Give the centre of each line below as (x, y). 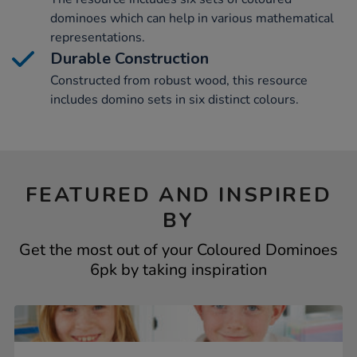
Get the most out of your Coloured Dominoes (178, 250)
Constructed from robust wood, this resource (179, 81)
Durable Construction (129, 59)
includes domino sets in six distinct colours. (175, 100)
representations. (98, 38)
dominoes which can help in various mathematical (192, 19)
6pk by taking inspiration (178, 270)
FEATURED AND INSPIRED (178, 195)
